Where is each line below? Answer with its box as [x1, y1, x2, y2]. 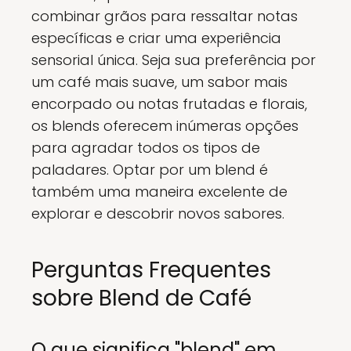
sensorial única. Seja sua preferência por [31, 49, 316, 70]
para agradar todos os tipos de [31, 137, 260, 157]
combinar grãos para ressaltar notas [31, 5, 298, 26]
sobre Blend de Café [31, 282, 251, 313]
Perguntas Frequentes [31, 254, 271, 285]
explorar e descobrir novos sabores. [31, 203, 284, 223]
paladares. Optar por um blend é [31, 159, 268, 179]
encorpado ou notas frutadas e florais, [31, 93, 307, 114]
